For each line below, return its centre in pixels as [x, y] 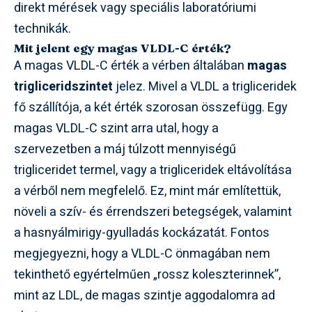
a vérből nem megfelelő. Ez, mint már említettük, [147, 191]
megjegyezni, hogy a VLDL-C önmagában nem [142, 254]
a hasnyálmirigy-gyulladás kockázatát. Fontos [142, 233]
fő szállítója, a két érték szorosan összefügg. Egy [151, 108]
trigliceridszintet [63, 87]
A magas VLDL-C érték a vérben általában [131, 66]
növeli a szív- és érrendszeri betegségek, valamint [153, 212]
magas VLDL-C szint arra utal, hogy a [116, 128]
